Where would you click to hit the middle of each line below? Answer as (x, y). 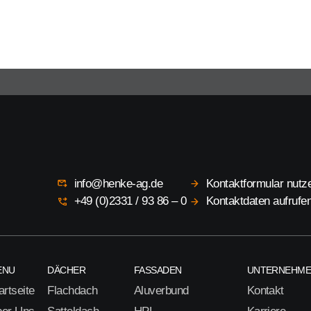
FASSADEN (158, 270)
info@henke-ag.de (118, 183)
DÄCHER (67, 270)
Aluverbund (161, 291)
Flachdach (73, 291)
